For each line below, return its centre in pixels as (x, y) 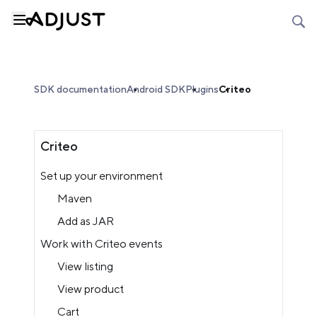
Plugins (202, 89)
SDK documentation (80, 89)
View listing (85, 266)
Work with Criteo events (102, 244)
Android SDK (156, 89)
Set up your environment (102, 176)
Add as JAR (86, 221)
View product (91, 289)
